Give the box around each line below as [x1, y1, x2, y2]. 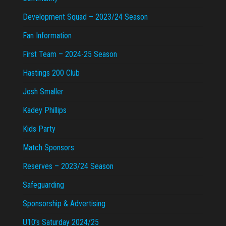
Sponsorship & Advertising [23, 198, 105, 208]
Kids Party [23, 124, 55, 134]
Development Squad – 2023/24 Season [23, 12, 148, 22]
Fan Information [23, 30, 72, 40]
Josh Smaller [23, 86, 64, 96]
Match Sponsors [23, 142, 74, 152]
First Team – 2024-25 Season [23, 49, 117, 59]
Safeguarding [23, 180, 64, 190]
